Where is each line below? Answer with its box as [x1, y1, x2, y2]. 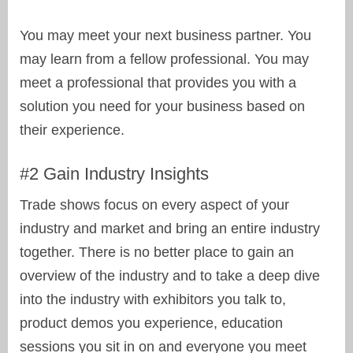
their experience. [20, 122, 124, 139]
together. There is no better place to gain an [20, 244, 294, 261]
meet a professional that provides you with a [20, 75, 296, 91]
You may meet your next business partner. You [20, 28, 311, 44]
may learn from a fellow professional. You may [20, 51, 309, 68]
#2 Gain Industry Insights [20, 164, 209, 184]
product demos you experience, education [20, 315, 283, 332]
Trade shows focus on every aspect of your [20, 197, 289, 214]
